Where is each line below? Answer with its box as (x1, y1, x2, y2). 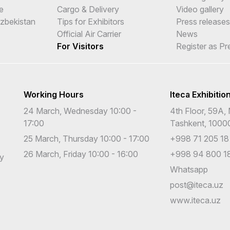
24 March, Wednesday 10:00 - (24, 105, 137, 116)
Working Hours (24, 89, 84, 100)
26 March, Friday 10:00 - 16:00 (24, 148, 138, 159)
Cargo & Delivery (56, 4, 119, 14)
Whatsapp (170, 164, 208, 175)
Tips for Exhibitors (56, 16, 124, 27)
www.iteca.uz (170, 195, 221, 205)
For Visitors (56, 41, 104, 51)
